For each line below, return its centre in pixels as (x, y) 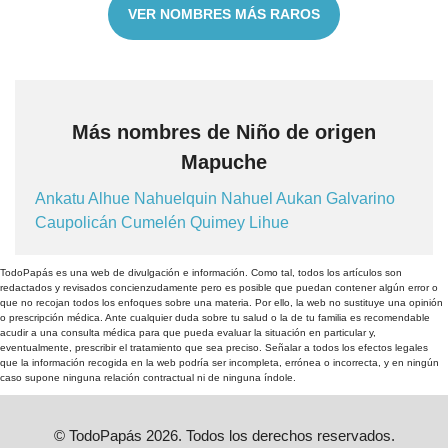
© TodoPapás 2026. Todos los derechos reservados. (224, 435)
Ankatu (61, 198)
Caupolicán (78, 222)
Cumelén (155, 222)
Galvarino (360, 198)
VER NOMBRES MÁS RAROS (224, 14)
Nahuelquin (177, 198)
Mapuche (224, 161)
